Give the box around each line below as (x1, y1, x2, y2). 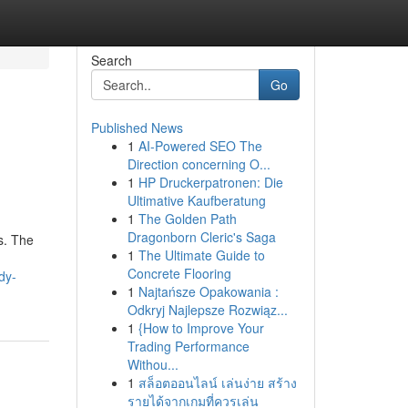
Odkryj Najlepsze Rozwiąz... (127, 301, 288, 319)
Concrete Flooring (127, 264, 231, 282)
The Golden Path (138, 209, 237, 228)
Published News (90, 118, 183, 137)
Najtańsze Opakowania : (138, 282, 279, 301)
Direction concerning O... (127, 155, 270, 173)
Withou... (127, 355, 178, 373)
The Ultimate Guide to (138, 246, 265, 264)
